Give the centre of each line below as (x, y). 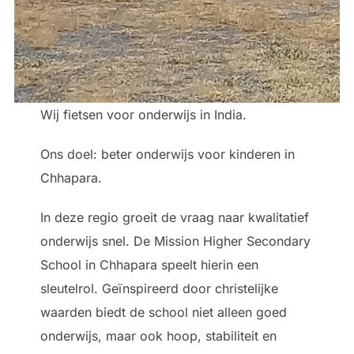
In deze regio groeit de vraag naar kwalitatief (174, 217)
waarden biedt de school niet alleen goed (163, 312)
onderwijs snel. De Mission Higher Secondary (175, 241)
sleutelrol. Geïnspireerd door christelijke (159, 288)
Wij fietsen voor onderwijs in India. (143, 114)
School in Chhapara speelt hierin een (149, 264)
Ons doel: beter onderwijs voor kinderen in (167, 154)
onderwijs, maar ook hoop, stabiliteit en (158, 335)
